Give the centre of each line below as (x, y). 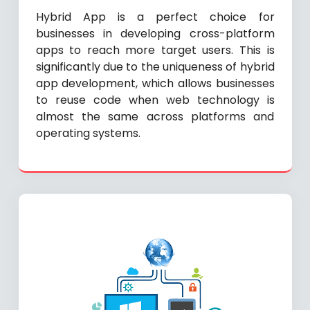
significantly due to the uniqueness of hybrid (155, 67)
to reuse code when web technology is (155, 100)
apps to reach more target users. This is (155, 51)
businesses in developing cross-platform (155, 34)
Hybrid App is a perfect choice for (155, 17)
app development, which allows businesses (155, 84)
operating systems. (88, 134)
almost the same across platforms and (155, 117)
